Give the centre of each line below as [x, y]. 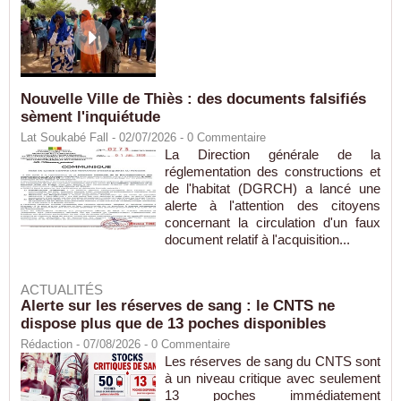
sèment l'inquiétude [90, 117]
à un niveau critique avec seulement [272, 379]
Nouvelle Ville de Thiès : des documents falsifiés [193, 99]
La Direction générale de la [272, 155]
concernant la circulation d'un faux [272, 223]
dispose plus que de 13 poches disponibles [173, 324]
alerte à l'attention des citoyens [272, 206]
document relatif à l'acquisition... [257, 240]
